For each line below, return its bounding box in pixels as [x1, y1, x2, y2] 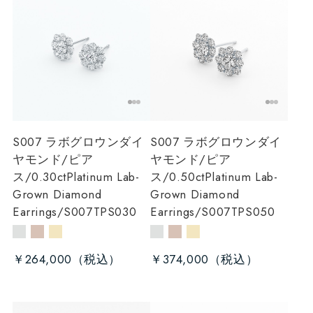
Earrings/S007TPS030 [12, 203, 137, 220]
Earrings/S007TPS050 [150, 203, 275, 220]
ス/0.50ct [150, 168, 205, 185]
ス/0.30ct [12, 168, 66, 185]
